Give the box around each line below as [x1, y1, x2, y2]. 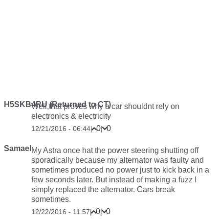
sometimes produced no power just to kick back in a [31, 166, 209, 174]
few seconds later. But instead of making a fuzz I [31, 175, 197, 184]
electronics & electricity [31, 112, 111, 120]
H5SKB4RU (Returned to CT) [4, 100, 111, 109]
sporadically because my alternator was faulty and [31, 156, 204, 164]
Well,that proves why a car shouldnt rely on [31, 102, 179, 110]
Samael [4, 144, 31, 153]
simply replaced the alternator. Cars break [31, 185, 175, 194]
